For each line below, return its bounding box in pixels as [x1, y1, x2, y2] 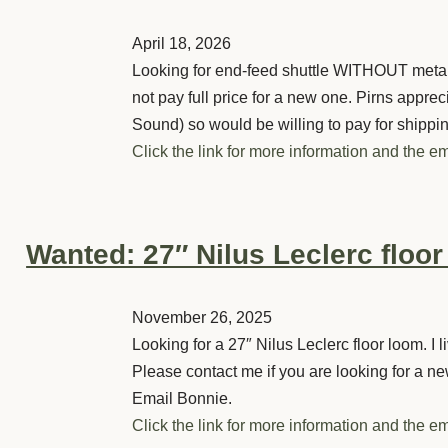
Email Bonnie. [132, 389, 232, 407]
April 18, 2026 [132, 34, 231, 52]
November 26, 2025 [132, 308, 272, 326]
